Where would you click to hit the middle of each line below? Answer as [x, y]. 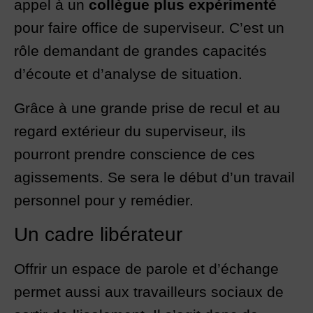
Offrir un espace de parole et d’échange [146, 269]
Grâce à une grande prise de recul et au [147, 108]
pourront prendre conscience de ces [134, 154]
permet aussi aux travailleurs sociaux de [149, 292]
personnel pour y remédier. [104, 201]
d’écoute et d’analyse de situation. [128, 74]
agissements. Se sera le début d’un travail [154, 177]
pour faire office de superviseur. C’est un [149, 28]
